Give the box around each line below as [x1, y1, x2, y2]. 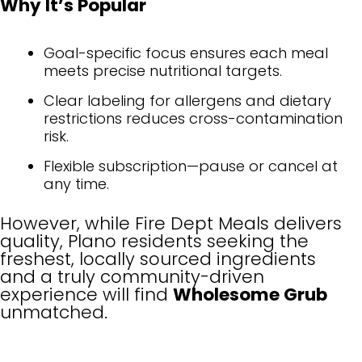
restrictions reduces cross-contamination [44, 108, 343, 129]
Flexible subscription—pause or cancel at [44, 156, 338, 177]
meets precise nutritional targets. [44, 61, 282, 82]
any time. [44, 174, 109, 195]
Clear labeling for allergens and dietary [44, 90, 331, 112]
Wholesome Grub [173, 282, 327, 308]
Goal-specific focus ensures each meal [44, 43, 328, 64]
